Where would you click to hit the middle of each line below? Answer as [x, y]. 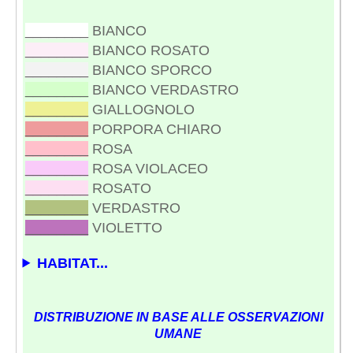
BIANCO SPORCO [150, 70]
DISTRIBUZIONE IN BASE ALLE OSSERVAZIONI [178, 317]
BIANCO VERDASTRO [163, 89]
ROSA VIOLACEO [148, 168]
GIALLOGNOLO [141, 109]
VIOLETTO [125, 227]
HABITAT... [73, 263]
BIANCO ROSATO [149, 50]
